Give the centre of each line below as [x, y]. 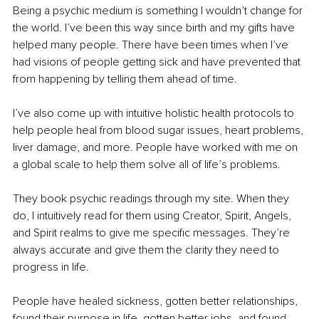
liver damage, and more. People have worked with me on [157, 148]
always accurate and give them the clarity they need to [147, 250]
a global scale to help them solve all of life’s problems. [147, 165]
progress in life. [51, 267]
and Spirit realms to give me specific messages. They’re [153, 233]
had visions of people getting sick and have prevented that [158, 62]
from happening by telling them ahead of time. [126, 79]
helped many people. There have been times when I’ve [152, 45]
